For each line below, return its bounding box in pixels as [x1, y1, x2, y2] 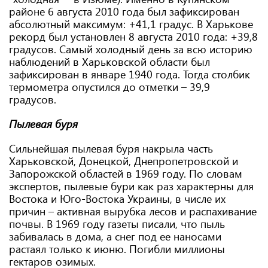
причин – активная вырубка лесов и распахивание [9, 204, 257, 218]
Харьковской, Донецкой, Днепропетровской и [9, 154, 238, 168]
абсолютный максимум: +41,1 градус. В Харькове [9, 17, 253, 31]
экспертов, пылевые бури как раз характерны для [9, 179, 254, 193]
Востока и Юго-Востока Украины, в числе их [9, 191, 226, 206]
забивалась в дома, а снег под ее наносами [9, 229, 221, 243]
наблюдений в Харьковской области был [9, 54, 210, 69]
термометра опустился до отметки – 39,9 [9, 80, 210, 94]
